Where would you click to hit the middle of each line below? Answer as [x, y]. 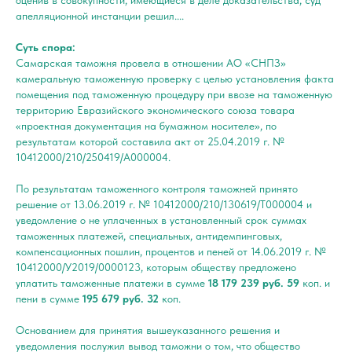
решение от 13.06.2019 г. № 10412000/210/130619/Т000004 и [164, 204]
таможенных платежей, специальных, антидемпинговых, [149, 235]
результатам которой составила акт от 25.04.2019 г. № [150, 141]
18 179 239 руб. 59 [254, 282]
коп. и [316, 282]
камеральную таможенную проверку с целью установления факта [175, 78]
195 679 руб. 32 [121, 298]
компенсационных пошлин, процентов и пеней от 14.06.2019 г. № [171, 251]
